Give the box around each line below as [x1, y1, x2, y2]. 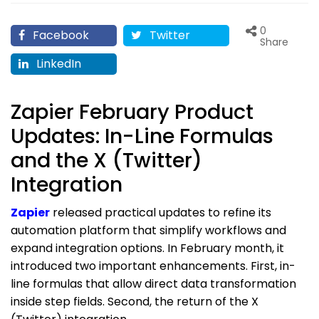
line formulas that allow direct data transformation [11, 275, 296, 292]
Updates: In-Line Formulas [11, 121, 273, 150]
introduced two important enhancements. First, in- [11, 257, 296, 274]
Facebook [30, 26, 89, 43]
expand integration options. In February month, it [11, 239, 284, 256]
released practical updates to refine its [50, 204, 271, 221]
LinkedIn [33, 55, 81, 72]
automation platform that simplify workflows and [11, 221, 286, 239]
